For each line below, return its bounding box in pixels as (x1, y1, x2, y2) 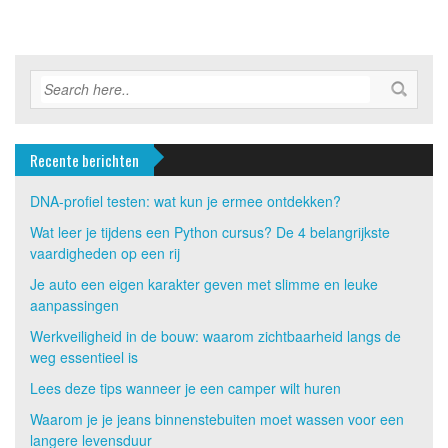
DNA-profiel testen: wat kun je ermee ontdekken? (30, 191, 341, 211)
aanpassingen (30, 295, 119, 315)
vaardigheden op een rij (30, 243, 180, 263)
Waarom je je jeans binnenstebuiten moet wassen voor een (30, 409, 404, 429)
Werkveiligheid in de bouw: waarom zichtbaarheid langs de (30, 326, 401, 346)
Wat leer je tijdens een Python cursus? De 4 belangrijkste (30, 222, 390, 242)
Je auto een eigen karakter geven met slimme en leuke (30, 274, 378, 294)
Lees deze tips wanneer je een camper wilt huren (30, 378, 341, 398)
